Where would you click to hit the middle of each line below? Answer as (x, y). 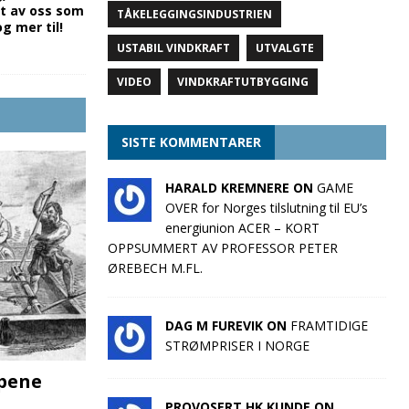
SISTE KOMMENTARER (191, 142)
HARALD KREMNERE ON (241, 188)
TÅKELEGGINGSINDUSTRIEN (194, 14)
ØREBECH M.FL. (155, 268)
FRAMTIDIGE (329, 325)
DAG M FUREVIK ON (227, 325)
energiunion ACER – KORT (242, 228)
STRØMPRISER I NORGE (237, 346)
